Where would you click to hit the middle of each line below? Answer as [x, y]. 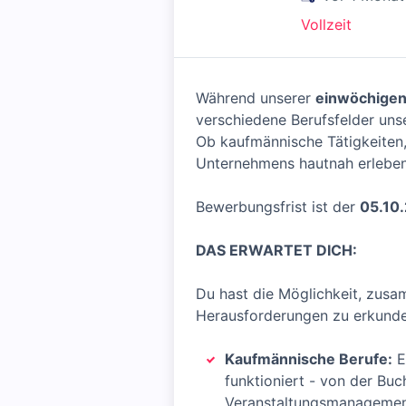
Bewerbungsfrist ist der [278, 207]
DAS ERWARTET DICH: [276, 250]
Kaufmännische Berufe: [309, 359]
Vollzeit [326, 24]
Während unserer [256, 98]
